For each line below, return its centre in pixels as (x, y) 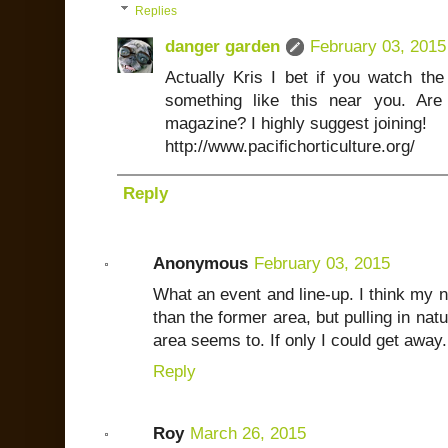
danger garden (222, 46)
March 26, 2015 (248, 433)
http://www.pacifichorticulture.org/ (290, 146)
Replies (156, 10)
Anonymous (200, 263)
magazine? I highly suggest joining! (296, 123)
